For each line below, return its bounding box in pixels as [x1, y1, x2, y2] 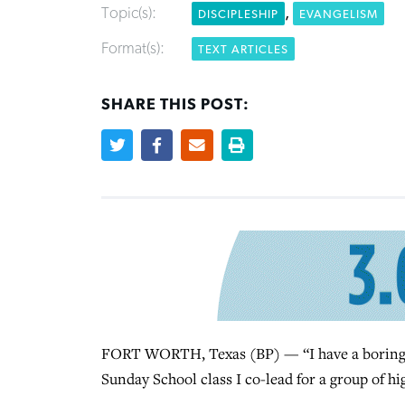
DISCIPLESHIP [198, 7, 278, 21]
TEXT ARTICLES [198, 43, 288, 57]
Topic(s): [101, 5, 160, 22]
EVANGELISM [299, 7, 378, 21]
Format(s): [101, 41, 168, 58]
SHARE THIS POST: [101, 97, 250, 114]
